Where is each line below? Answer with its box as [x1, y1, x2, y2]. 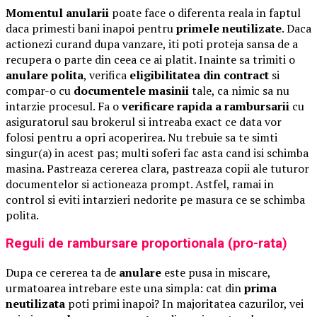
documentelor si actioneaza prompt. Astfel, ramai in [6, 175, 274, 192]
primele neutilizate [176, 20, 282, 36]
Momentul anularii [6, 4, 109, 21]
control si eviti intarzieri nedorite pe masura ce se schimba [6, 191, 305, 207]
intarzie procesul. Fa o [6, 98, 122, 114]
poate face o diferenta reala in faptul [109, 4, 301, 21]
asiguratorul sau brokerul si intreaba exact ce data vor [6, 113, 282, 129]
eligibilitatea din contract [129, 67, 269, 83]
